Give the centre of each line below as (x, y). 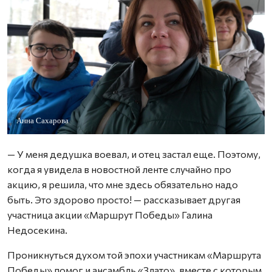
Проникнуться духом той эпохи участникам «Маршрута (134, 255)
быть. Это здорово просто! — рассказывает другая (124, 200)
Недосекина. (37, 230)
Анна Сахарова (42, 121)
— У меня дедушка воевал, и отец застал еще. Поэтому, (134, 154)
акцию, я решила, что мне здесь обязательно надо (123, 185)
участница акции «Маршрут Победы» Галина (110, 215)
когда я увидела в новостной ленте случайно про (119, 169)
